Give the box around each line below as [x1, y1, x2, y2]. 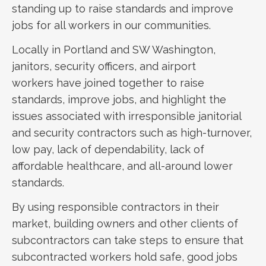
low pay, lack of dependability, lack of [12, 142, 204, 156]
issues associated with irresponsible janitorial [12, 109, 241, 122]
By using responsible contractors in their [12, 200, 219, 213]
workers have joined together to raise [12, 76, 204, 89]
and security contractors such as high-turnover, [12, 126, 252, 139]
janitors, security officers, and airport [12, 59, 196, 72]
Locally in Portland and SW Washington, [12, 43, 216, 56]
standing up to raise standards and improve [12, 2, 233, 15]
